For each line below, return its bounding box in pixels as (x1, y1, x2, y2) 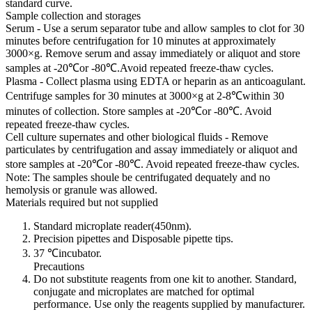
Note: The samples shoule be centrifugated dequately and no (6, 171, 270, 183)
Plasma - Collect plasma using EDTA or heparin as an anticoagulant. (6, 75, 306, 87)
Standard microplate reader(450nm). (33, 220, 192, 232)
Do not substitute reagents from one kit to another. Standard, (33, 273, 297, 285)
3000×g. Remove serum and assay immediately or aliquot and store (6, 47, 300, 59)
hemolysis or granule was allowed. (6, 184, 157, 196)
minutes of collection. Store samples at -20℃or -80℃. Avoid (6, 105, 272, 117)
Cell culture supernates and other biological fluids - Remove (6, 131, 268, 143)
